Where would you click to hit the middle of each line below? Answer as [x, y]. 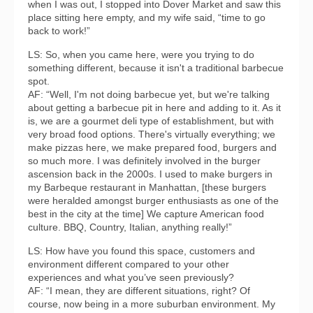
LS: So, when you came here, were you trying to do [141, 54]
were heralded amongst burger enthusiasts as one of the [153, 201]
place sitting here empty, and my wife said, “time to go [147, 17]
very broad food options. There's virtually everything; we [152, 134]
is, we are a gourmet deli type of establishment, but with [151, 121]
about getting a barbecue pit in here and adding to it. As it [154, 108]
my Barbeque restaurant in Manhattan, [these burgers [147, 187]
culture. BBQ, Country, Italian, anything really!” [130, 227]
